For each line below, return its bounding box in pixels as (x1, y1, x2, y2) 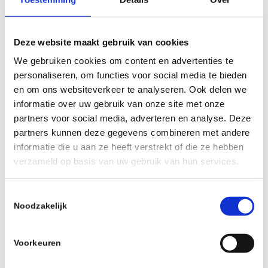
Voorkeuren (14, 238, 61, 248)
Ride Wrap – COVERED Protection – (29, 51, 224, 61)
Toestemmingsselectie (4, 188, 93, 199)
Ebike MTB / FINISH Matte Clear (29, 63, 205, 73)
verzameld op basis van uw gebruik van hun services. (14, 156, 239, 166)
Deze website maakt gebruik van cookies (14, 36, 189, 47)
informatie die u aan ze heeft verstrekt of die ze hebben (14, 141, 243, 152)
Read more (63, 109, 103, 118)
